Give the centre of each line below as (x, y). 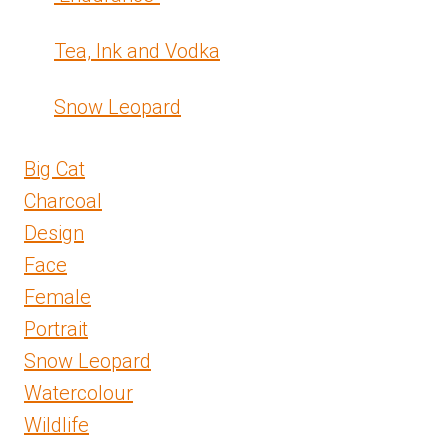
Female (57, 297)
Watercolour (78, 393)
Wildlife (56, 425)
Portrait (56, 329)
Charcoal (63, 201)
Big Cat (54, 169)
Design (54, 233)
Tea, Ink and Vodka (137, 51)
